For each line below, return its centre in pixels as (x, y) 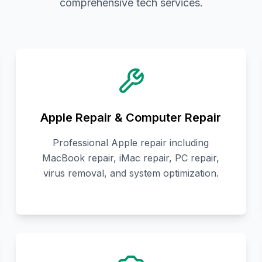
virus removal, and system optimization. (131, 173)
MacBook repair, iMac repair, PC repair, (131, 158)
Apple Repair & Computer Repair (131, 118)
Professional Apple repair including (131, 143)
